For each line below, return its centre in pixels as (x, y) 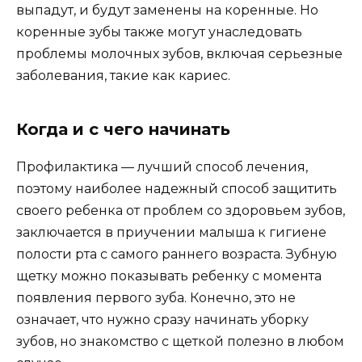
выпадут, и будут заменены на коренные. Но (167, 10)
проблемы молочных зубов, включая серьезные (179, 53)
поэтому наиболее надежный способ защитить (177, 188)
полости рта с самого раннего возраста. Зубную (177, 254)
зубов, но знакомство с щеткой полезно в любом (180, 341)
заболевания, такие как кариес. (123, 75)
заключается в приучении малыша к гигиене (171, 232)
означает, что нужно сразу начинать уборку (162, 319)
